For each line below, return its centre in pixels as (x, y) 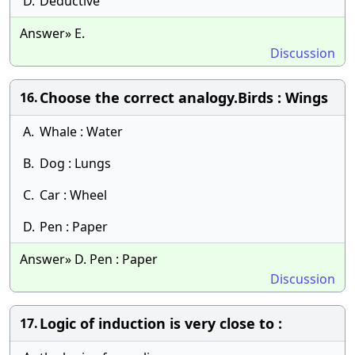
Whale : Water (81, 132)
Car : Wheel (73, 195)
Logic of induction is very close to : (161, 323)
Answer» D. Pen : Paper (89, 259)
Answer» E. (52, 33)
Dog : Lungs (75, 163)
